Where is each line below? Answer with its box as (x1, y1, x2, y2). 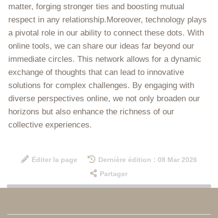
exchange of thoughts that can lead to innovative (8, 67, 184, 77)
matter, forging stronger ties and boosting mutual (8, 1, 184, 11)
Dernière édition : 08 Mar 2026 (98, 156, 197, 163)
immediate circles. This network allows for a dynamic (8, 54, 201, 64)
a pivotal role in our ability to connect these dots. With (8, 28, 204, 37)
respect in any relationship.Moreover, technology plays (8, 15, 207, 24)
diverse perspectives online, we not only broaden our (8, 93, 200, 103)
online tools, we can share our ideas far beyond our (8, 41, 194, 51)
